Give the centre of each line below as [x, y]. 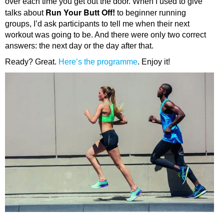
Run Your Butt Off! [80, 12]
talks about [25, 13]
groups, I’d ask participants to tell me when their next [97, 24]
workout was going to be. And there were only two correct [105, 35]
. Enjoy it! [154, 62]
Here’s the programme [98, 62]
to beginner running [150, 13]
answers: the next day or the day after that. [79, 46]
